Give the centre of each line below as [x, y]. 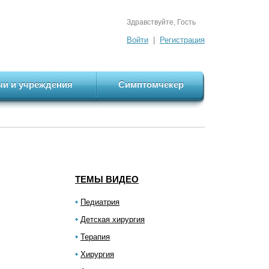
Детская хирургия [113, 219]
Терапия [95, 237]
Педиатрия [100, 202]
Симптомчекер [151, 84]
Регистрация [182, 40]
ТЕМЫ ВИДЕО [107, 179]
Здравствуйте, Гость [161, 22]
